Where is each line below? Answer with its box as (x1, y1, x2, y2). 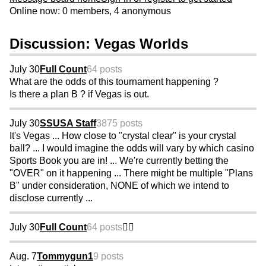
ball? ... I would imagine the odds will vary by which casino (9, 143, 254, 154)
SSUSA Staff (40, 118, 96, 129)
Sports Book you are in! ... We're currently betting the (9, 156, 229, 166)
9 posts (93, 251, 123, 262)
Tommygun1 (37, 251, 93, 262)
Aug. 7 (9, 251, 37, 262)
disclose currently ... (9, 193, 93, 204)
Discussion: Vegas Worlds (9, 36, 188, 52)
